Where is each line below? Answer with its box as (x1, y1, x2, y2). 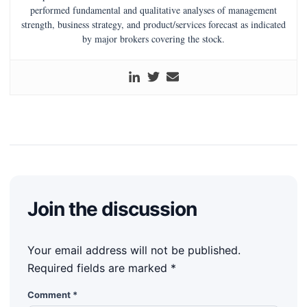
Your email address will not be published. (27, 243, 241, 258)
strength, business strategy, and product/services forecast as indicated (21, 18, 286, 32)
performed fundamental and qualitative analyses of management (30, 3, 277, 17)
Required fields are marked (27, 261, 171, 275)
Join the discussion (27, 197, 197, 221)
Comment (27, 289, 73, 301)
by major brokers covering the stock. (82, 32, 225, 46)
